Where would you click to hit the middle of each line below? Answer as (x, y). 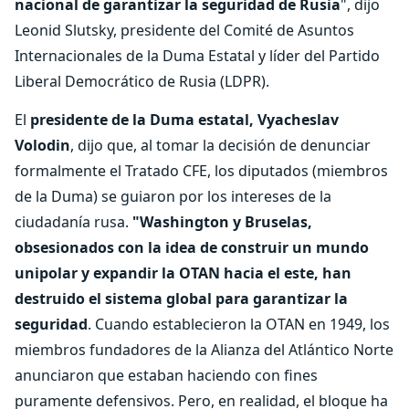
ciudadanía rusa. (72, 222)
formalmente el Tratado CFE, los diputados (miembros (201, 171)
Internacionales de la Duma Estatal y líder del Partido (197, 56)
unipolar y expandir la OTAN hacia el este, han (183, 273)
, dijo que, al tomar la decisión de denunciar (220, 145)
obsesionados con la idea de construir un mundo (192, 247)
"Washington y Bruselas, (220, 222)
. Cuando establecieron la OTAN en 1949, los (239, 324)
